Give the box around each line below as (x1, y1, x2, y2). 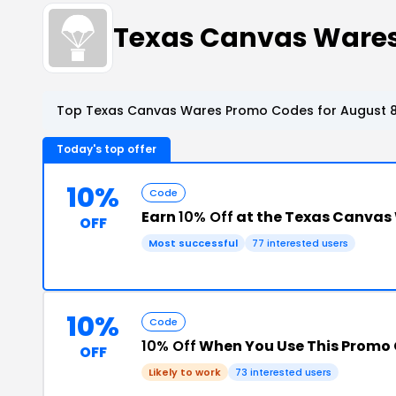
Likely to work (148, 365, 221, 379)
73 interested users (235, 365, 331, 379)
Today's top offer (57, 141, 156, 156)
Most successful (148, 236, 238, 250)
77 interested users (252, 236, 348, 250)
